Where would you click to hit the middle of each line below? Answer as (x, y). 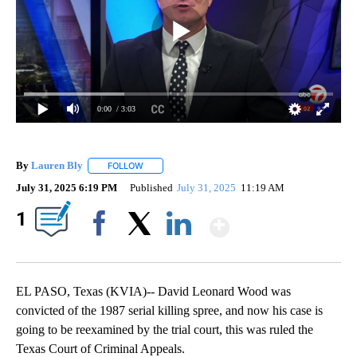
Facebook (102, 250)
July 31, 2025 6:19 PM (67, 187)
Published (151, 187)
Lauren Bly (57, 165)
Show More (291, 220)
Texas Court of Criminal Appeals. (102, 348)
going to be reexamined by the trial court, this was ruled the (165, 329)
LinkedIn (179, 250)
